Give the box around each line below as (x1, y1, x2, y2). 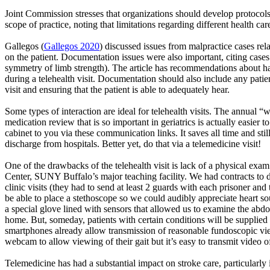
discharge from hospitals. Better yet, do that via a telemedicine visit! (5, 138, 261, 149)
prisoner (219, 181, 250, 192)
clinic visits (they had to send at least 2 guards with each (5, 181, 219, 192)
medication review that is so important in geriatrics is (5, 116, 206, 127)
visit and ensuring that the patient (5, 84, 132, 95)
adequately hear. (166, 84, 230, 95)
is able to (132, 84, 166, 95)
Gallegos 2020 (44, 40, 99, 51)
